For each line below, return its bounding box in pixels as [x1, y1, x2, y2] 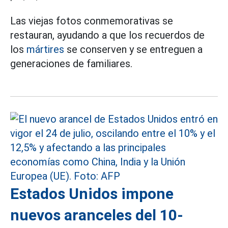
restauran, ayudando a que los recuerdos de [10, 29, 205, 41]
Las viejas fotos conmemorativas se [10, 15, 173, 27]
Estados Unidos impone [10, 185, 174, 203]
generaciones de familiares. [10, 58, 132, 70]
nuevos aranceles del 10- [10, 206, 183, 224]
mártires [26, 43, 64, 55]
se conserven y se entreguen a [64, 43, 203, 55]
